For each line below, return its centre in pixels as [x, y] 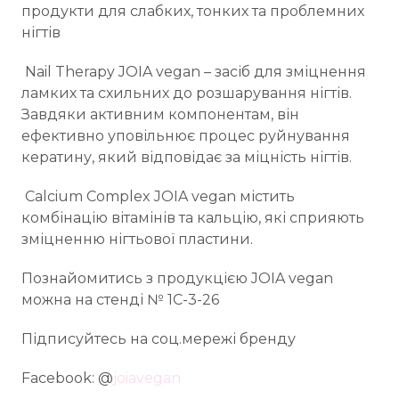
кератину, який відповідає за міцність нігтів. [187, 157]
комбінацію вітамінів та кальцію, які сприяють [193, 217]
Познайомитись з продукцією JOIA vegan [177, 278]
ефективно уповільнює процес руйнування [186, 135]
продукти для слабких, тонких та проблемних [193, 11]
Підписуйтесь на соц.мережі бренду [160, 338]
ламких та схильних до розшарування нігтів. [187, 93]
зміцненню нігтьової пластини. [137, 239]
